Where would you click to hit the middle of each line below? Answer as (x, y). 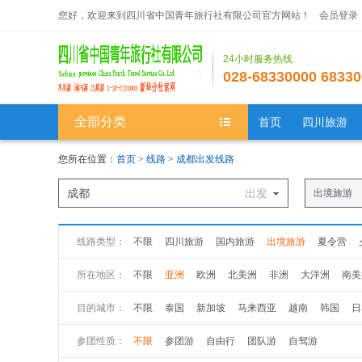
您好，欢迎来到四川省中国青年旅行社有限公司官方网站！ (185, 15)
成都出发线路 (205, 159)
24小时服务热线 (258, 59)
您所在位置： (87, 159)
